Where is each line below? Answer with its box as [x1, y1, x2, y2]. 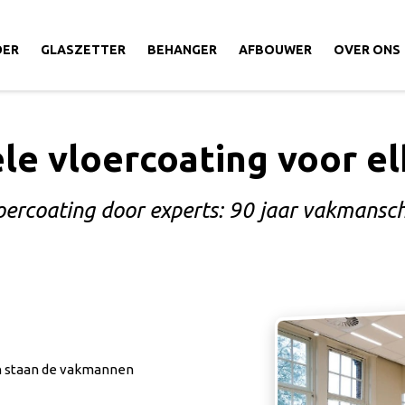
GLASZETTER [41, 42, 126, 57]
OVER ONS [334, 42, 400, 57]
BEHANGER [147, 42, 217, 57]
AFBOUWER [239, 42, 312, 57]
